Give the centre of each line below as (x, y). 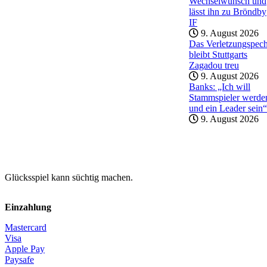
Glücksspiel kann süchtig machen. (69, 177)
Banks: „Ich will (220, 86)
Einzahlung (28, 207)
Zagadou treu (214, 65)
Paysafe (19, 259)
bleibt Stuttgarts (218, 54)
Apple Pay (25, 249)
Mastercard (26, 227)
